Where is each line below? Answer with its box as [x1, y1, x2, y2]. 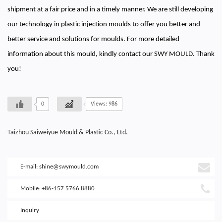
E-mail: [20, 163, 39, 170]
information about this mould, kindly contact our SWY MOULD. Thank [7, 50, 215, 58]
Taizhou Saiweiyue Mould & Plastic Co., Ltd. [7, 128, 128, 136]
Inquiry [20, 207, 39, 214]
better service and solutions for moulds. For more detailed [7, 35, 179, 43]
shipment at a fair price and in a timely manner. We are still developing [7, 5, 213, 13]
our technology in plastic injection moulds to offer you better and [7, 20, 200, 28]
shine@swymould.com [39, 163, 99, 170]
